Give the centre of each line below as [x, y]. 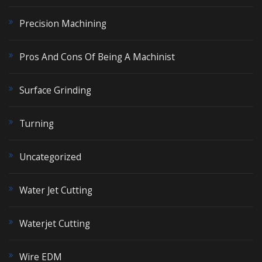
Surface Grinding [55, 90]
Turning [37, 124]
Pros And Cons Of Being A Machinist [97, 57]
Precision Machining [63, 24]
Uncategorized [50, 157]
